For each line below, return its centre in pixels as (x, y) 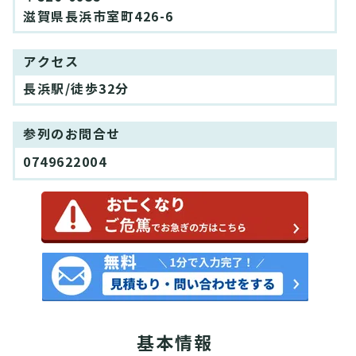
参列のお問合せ (72, 135)
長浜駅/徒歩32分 (76, 90)
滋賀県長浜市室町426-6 (99, 17)
